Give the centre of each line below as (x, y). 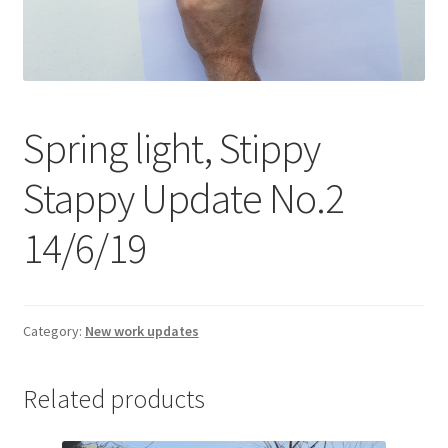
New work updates (141, 330)
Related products (113, 398)
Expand (417, 36)
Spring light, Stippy (171, 147)
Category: (53, 330)
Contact (50, 41)
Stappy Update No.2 (183, 197)
